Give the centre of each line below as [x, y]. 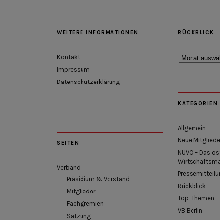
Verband [69, 168]
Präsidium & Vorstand [98, 179]
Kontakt [69, 57]
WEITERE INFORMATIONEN [98, 33]
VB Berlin [190, 211]
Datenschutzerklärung [88, 82]
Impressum [73, 70]
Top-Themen [196, 198]
